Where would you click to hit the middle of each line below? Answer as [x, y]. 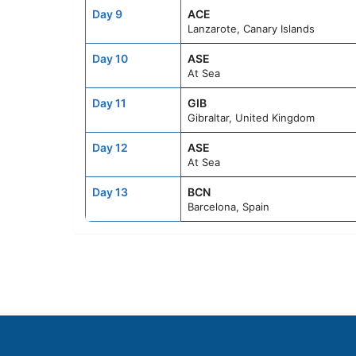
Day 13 [110, 192]
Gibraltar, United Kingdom [251, 118]
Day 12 [110, 148]
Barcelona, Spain [228, 207]
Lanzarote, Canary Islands [251, 29]
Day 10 [110, 59]
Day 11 [109, 103]
